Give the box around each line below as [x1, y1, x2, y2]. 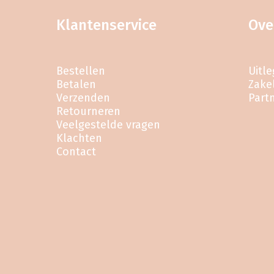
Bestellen [56, 64, 106, 78]
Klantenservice [56, 17, 157, 34]
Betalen [56, 78, 97, 92]
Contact [56, 145, 97, 159]
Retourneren [56, 105, 121, 119]
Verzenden [56, 91, 111, 105]
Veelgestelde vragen [56, 118, 161, 132]
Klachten [56, 131, 103, 146]
